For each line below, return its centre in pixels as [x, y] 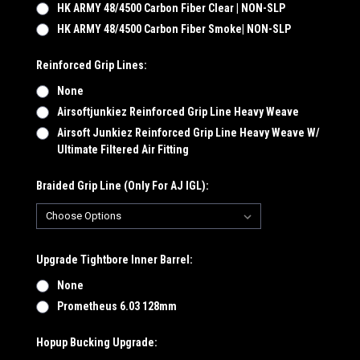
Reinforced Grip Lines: [92, 65]
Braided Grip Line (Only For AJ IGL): [123, 185]
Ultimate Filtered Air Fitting [123, 149]
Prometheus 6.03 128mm [117, 306]
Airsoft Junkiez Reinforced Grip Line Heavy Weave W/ [188, 132]
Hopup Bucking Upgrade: [97, 342]
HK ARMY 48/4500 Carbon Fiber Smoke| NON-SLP [174, 29]
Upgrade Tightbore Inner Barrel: [115, 259]
